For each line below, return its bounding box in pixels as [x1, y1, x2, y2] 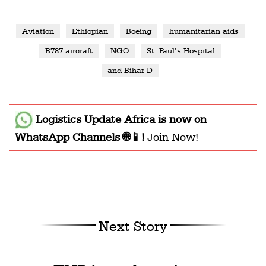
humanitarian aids [169, 26, 239, 36]
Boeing [125, 26, 151, 36]
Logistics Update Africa [36, 112, 155, 125]
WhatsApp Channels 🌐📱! [15, 130, 147, 144]
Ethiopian [71, 26, 108, 36]
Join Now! [147, 130, 198, 144]
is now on [155, 112, 207, 125]
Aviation [21, 26, 54, 36]
